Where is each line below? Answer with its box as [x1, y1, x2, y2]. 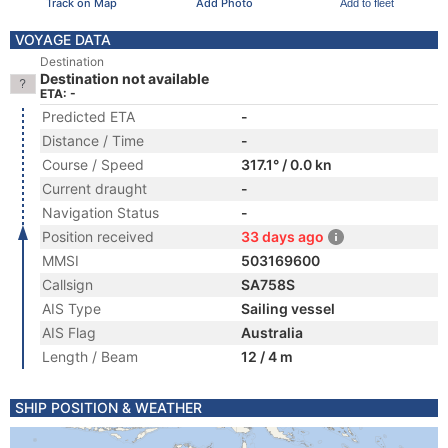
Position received [42, 228, 154, 245]
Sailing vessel [241, 300, 335, 317]
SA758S [241, 276, 295, 293]
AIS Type [42, 300, 101, 317]
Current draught [42, 180, 147, 197]
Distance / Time [42, 132, 144, 149]
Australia [241, 324, 303, 341]
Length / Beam [42, 348, 138, 365]
